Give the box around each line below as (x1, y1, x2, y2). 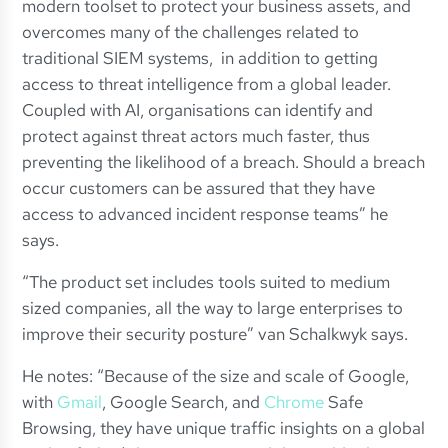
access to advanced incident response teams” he (22, 203, 389, 226)
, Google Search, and (102, 391, 265, 414)
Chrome (264, 391, 325, 414)
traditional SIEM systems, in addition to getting (22, 47, 379, 70)
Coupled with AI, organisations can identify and (22, 99, 374, 122)
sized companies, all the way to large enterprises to (22, 297, 404, 320)
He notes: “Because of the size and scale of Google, (22, 365, 410, 388)
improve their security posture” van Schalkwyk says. (22, 323, 409, 346)
